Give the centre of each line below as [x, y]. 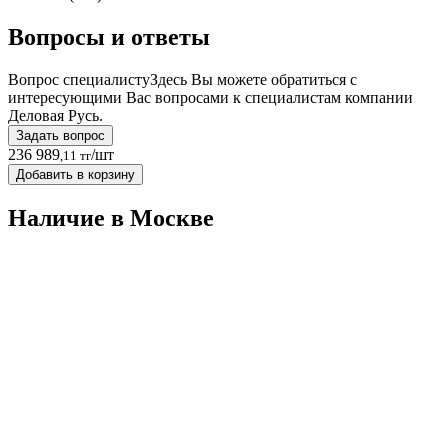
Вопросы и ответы [109, 37]
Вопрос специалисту [79, 80]
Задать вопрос [60, 136]
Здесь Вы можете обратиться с [253, 80]
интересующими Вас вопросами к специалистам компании [210, 98]
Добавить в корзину [75, 175]
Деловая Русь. [55, 116]
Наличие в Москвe [111, 218]
